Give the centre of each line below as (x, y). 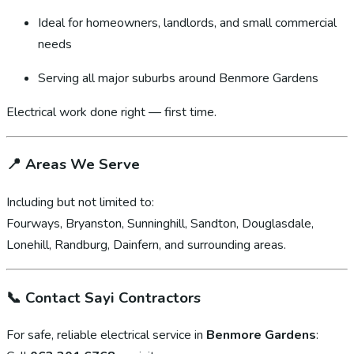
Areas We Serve (83, 165)
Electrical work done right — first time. (111, 112)
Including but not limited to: (80, 202)
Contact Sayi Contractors (113, 298)
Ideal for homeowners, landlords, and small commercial (187, 23)
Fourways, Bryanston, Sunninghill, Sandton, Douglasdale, (160, 224)
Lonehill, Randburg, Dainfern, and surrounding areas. (146, 245)
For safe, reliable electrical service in (106, 335)
